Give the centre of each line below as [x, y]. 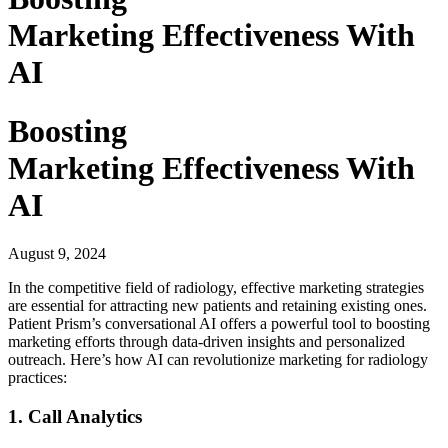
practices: [37, 378]
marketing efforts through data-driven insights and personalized [206, 342]
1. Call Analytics [75, 417]
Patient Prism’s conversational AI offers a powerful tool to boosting [219, 324]
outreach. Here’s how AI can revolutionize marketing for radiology [218, 360]
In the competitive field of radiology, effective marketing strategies [216, 288]
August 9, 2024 [57, 254]
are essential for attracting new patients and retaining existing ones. [217, 306]
